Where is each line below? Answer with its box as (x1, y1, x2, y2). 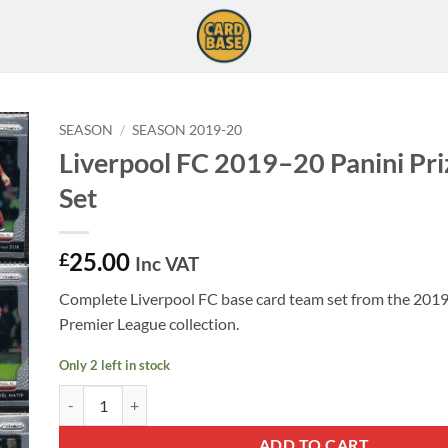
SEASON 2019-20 (132, 122, 243, 138)
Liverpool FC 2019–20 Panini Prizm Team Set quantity (58, 387, 394, 405)
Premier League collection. (59, 313, 239, 333)
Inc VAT (135, 251, 199, 275)
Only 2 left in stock (59, 356, 170, 373)
